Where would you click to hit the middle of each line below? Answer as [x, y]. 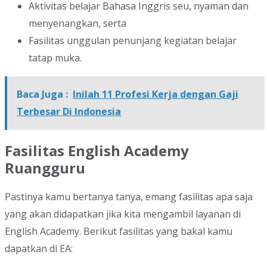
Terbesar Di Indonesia [69, 111]
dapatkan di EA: [39, 248]
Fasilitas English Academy [97, 150]
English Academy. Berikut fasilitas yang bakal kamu [119, 231]
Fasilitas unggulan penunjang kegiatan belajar [133, 40]
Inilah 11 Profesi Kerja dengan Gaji [156, 94]
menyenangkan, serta [77, 23]
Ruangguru [45, 167]
